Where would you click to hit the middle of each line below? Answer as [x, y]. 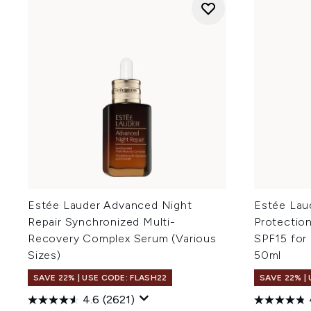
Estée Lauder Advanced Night [110, 205]
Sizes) [44, 255]
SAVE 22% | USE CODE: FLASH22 [100, 278]
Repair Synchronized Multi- [102, 222]
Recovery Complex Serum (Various [122, 238]
